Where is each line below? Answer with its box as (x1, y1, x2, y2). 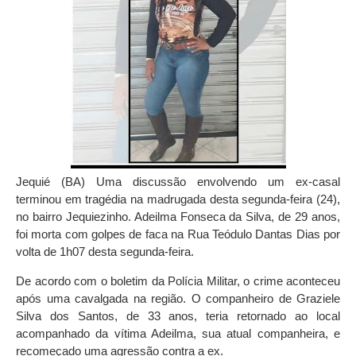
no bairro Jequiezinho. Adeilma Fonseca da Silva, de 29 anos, (16, 210, 340, 224)
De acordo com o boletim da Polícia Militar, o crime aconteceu (16, 274, 340, 288)
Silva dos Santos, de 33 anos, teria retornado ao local (16, 309, 340, 323)
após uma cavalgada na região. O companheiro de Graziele (16, 292, 340, 306)
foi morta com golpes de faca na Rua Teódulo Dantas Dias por (16, 227, 340, 242)
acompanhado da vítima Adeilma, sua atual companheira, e (16, 327, 340, 341)
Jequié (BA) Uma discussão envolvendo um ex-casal (16, 175, 340, 189)
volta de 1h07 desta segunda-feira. (16, 245, 194, 259)
